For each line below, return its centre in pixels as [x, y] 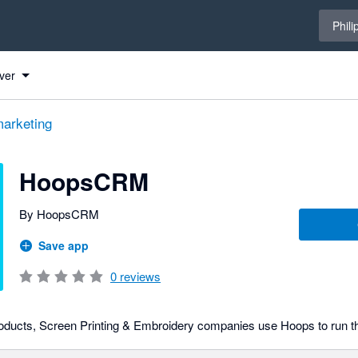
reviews [139, 276]
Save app [64, 245]
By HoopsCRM [59, 214]
